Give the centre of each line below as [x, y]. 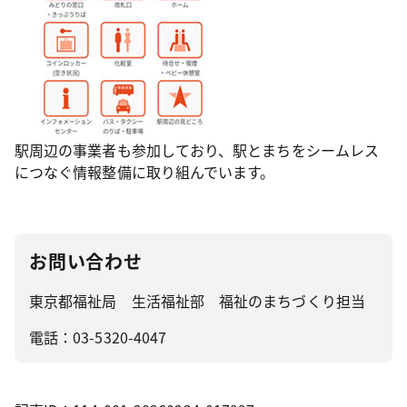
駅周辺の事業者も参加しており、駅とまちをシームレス [197, 150]
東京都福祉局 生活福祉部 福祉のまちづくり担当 [197, 301]
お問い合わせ [86, 261]
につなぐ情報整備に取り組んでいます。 [145, 172]
